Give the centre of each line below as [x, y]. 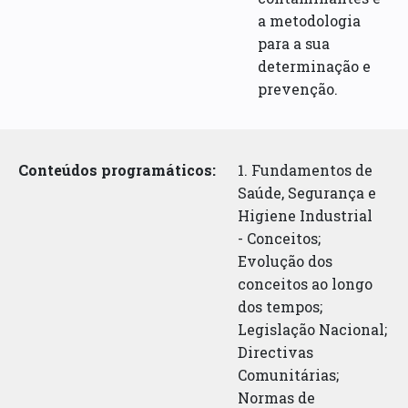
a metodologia [310, 20]
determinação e [315, 66]
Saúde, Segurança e [307, 192]
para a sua [294, 43]
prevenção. [298, 88]
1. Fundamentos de [306, 169]
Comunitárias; [289, 374]
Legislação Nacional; [313, 329]
